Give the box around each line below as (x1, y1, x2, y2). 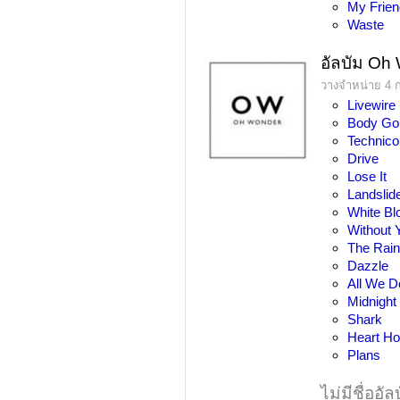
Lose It (347, 169, 387, 184)
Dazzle (347, 258, 389, 273)
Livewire (347, 97, 396, 112)
